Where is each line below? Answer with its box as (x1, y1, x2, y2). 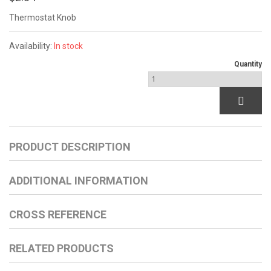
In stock (54, 41, 83, 51)
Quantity (234, 60, 262, 69)
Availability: (9, 41, 54, 51)
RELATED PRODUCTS (9, 242, 114, 255)
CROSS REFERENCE (9, 208, 106, 221)
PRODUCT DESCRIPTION (9, 140, 131, 154)
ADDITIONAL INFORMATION (9, 174, 148, 188)
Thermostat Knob (9, 13, 76, 23)
